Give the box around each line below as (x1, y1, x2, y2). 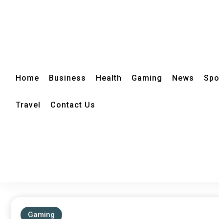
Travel (16, 100, 41, 109)
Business (49, 73, 86, 83)
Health (96, 73, 122, 83)
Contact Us (50, 100, 95, 109)
